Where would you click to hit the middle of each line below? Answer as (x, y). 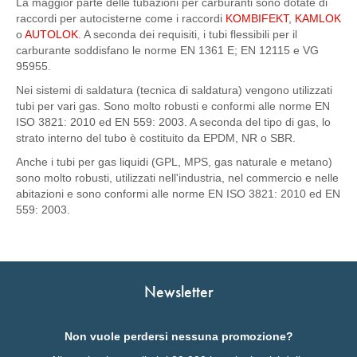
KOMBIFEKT (257, 18)
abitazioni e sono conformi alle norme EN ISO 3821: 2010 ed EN (178, 194)
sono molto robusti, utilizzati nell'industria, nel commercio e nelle (177, 178)
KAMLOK (318, 18)
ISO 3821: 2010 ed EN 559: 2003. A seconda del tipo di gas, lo (173, 122)
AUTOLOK (51, 34)
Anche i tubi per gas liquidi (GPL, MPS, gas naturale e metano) (174, 162)
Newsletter (178, 292)
